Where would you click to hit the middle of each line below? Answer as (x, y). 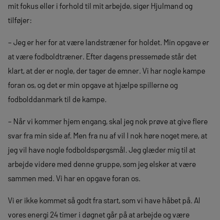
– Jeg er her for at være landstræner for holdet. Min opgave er (109, 42)
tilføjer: (21, 20)
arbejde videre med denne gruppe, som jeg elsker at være (102, 164)
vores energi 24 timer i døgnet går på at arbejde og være (99, 214)
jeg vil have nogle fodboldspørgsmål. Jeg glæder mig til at (102, 149)
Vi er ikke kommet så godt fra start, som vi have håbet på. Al (104, 200)
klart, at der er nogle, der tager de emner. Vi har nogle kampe (107, 70)
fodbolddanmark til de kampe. (57, 99)
